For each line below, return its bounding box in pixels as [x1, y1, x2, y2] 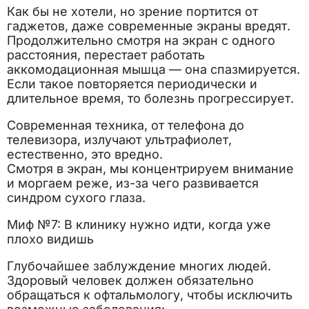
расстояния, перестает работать [7, 48, 205, 62]
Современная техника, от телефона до [7, 118, 244, 132]
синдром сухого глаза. [7, 190, 149, 205]
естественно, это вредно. [7, 147, 166, 161]
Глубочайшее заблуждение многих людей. [7, 259, 275, 273]
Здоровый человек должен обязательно [7, 273, 254, 288]
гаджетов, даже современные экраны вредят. [7, 19, 290, 33]
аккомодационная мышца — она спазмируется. [7, 62, 300, 77]
